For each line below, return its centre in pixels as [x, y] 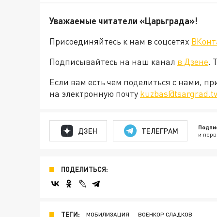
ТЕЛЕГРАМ [160, 131]
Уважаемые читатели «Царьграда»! [124, 21]
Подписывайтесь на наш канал [113, 62]
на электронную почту [95, 93]
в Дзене [193, 62]
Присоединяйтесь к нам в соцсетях [120, 41]
